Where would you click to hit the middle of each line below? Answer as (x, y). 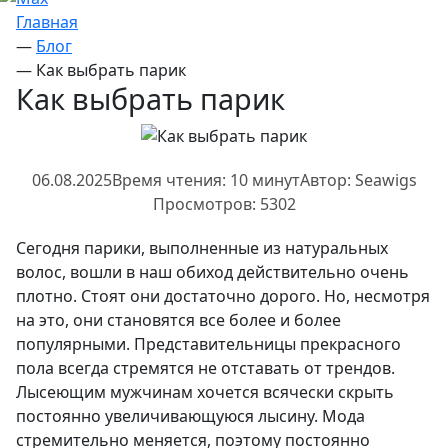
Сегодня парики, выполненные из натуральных (202, 248)
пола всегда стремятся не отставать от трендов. (205, 368)
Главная (47, 22)
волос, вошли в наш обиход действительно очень (212, 272)
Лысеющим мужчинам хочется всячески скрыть (205, 392)
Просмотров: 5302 (224, 204)
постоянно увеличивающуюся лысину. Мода (190, 416)
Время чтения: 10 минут (205, 180)
